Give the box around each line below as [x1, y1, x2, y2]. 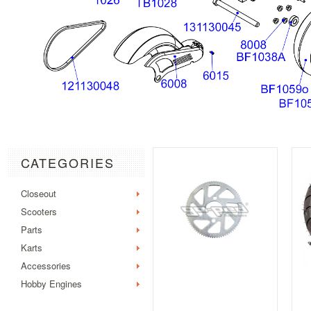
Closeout [21, 187, 56, 200]
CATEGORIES [21, 153, 115, 171]
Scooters [21, 205, 57, 218]
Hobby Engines [21, 277, 82, 290]
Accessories [21, 259, 71, 272]
